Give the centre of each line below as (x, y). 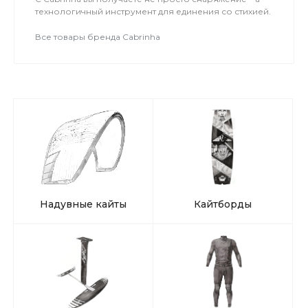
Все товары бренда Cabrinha (98, 37)
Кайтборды (223, 205)
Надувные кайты (83, 205)
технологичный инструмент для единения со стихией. (153, 11)
